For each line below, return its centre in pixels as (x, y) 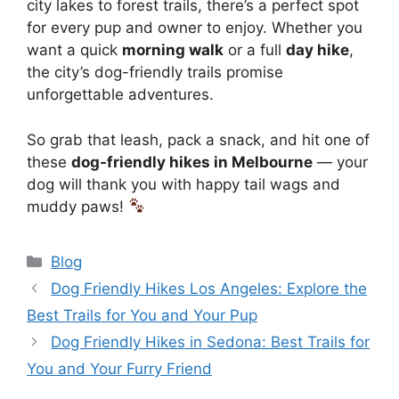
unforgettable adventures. (120, 94)
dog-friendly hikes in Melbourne (192, 162)
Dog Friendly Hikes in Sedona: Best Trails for (211, 342)
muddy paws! (77, 206)
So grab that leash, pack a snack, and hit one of (198, 139)
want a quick (74, 50)
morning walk (173, 50)
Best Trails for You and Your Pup (142, 315)
